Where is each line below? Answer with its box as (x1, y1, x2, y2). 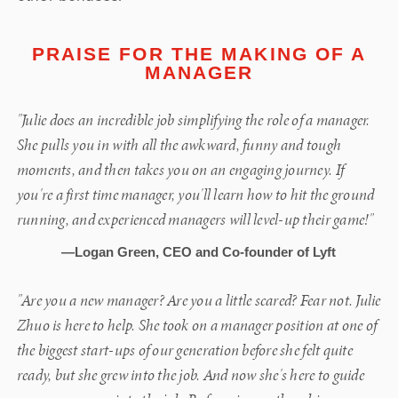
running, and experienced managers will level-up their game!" (16, 210, 374, 231)
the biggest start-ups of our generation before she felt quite (16, 340, 353, 362)
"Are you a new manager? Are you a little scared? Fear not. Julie (16, 291, 381, 312)
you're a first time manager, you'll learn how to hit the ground (16, 185, 375, 206)
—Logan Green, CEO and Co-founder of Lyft (61, 244, 337, 260)
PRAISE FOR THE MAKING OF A (31, 44, 367, 65)
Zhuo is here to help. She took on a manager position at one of (16, 315, 378, 337)
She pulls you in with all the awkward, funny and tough (16, 135, 342, 156)
